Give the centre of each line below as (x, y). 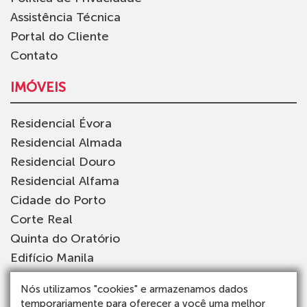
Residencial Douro (63, 162)
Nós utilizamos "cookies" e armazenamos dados (134, 289)
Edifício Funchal (56, 296)
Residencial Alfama (65, 181)
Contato (34, 56)
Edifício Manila (52, 258)
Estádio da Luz (52, 277)
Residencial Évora (61, 124)
